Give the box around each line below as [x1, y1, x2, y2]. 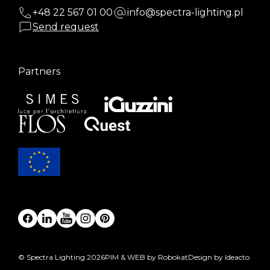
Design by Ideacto [188, 252, 250, 262]
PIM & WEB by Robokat [105, 252, 188, 262]
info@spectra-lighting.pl [127, 6, 243, 18]
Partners [18, 65, 60, 77]
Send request [33, 20, 99, 33]
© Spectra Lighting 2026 [18, 252, 105, 262]
